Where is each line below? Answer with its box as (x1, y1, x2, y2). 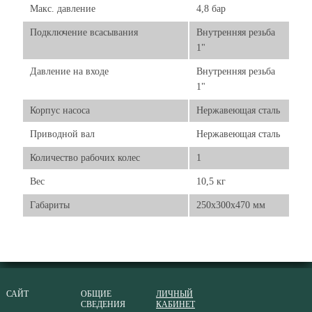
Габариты (30, 200, 70, 210)
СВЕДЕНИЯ (81, 299, 126, 309)
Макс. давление (30, 3, 95, 14)
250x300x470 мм (196, 200, 265, 210)
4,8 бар (196, 3, 226, 14)
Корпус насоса (30, 105, 90, 116)
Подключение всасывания (30, 27, 138, 38)
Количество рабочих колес (30, 153, 140, 163)
